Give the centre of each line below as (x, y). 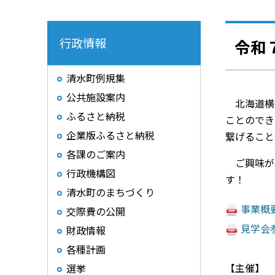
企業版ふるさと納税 (110, 135)
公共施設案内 (96, 97)
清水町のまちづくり (110, 192)
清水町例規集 (96, 78)
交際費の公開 (96, 211)
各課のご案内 (96, 154)
